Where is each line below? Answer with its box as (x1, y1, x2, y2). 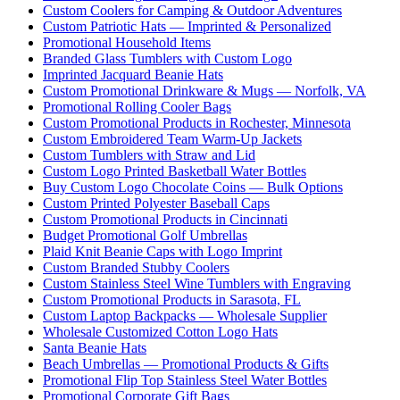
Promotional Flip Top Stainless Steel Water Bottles (43, 371, 327, 387)
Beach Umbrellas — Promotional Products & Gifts (43, 355, 329, 371)
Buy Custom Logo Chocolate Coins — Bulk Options (43, 179, 343, 195)
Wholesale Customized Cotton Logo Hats (43, 323, 278, 339)
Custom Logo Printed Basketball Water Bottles (43, 162, 306, 179)
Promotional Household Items (43, 34, 211, 50)
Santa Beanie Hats (43, 339, 146, 355)
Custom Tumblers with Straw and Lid (43, 146, 255, 162)
